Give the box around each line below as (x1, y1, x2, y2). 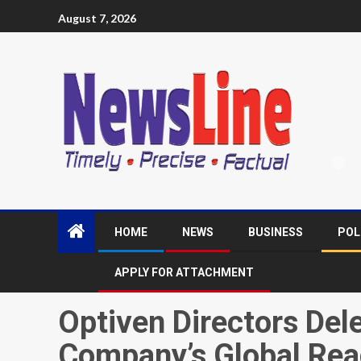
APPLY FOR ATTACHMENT (114, 266, 254, 280)
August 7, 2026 (58, 10, 136, 25)
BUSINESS (248, 226, 303, 239)
